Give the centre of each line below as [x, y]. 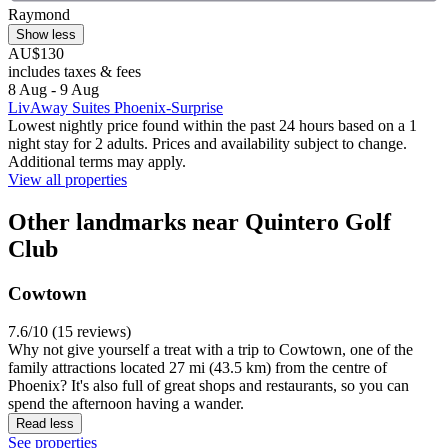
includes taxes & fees [74, 71]
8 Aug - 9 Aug [53, 89]
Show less [46, 34]
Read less [45, 424]
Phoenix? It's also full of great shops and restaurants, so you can [208, 386]
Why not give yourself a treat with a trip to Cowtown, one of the [210, 350]
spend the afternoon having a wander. [126, 404]
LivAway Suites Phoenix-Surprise [115, 107]
